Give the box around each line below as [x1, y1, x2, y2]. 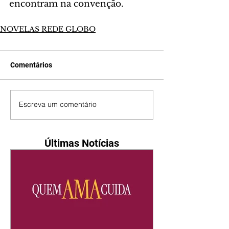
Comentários [10, 60, 52, 69]
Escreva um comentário [19, 100, 97, 109]
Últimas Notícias [44, 136, 119, 149]
